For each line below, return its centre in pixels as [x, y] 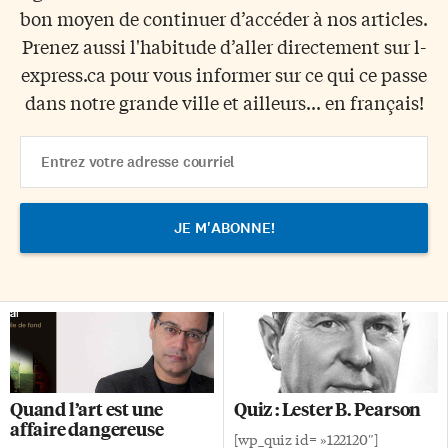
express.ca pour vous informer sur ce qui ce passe [224, 73]
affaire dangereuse [87, 428]
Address [45, 166]
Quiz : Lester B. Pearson [328, 408]
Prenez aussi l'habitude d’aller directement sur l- [224, 45]
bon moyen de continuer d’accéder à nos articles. [224, 17]
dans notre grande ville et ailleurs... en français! [224, 101]
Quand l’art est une [87, 408]
